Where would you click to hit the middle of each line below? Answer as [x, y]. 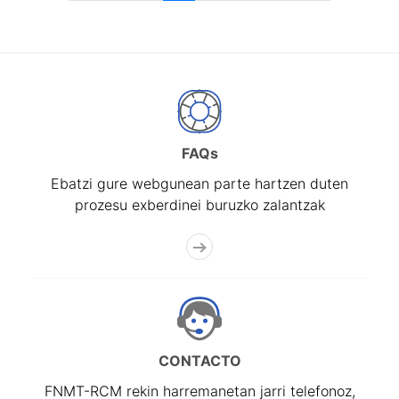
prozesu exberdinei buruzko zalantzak [199, 205]
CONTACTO [199, 361]
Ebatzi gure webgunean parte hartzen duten [199, 183]
